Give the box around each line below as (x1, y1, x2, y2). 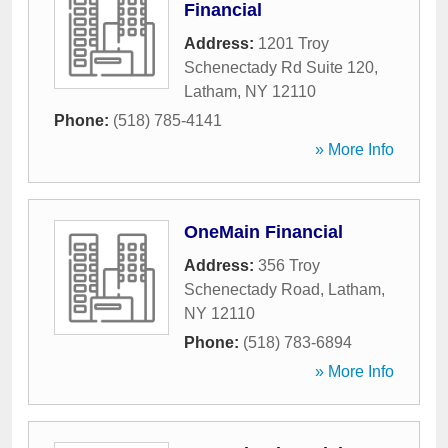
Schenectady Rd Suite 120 (184, 59, 374, 76)
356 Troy (258, 257, 320, 274)
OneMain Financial (184, 222, 343, 242)
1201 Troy (258, 35, 329, 52)
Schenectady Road (184, 281, 320, 298)
